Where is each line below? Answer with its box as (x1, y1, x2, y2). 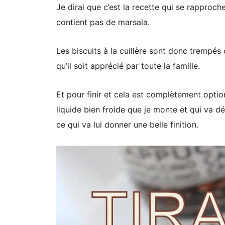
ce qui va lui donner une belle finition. (56, 120, 201, 130)
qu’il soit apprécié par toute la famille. (56, 61, 200, 71)
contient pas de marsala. (56, 17, 150, 28)
